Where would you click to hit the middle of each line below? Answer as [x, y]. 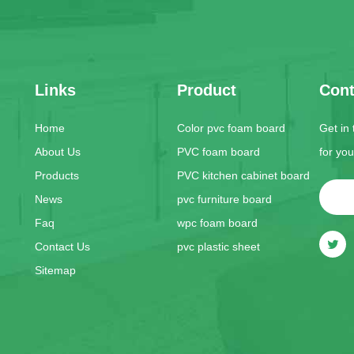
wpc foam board [217, 223]
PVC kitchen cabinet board [243, 175]
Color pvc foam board [231, 128]
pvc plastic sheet [218, 247]
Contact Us [62, 247]
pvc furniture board [224, 199]
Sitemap [55, 270]
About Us [58, 152]
